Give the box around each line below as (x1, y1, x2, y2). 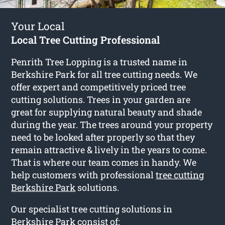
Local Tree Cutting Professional (11, 33, 160, 46)
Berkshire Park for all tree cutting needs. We (11, 68, 198, 80)
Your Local (11, 19, 65, 33)
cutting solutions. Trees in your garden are (11, 93, 191, 105)
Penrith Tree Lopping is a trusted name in (11, 55, 188, 68)
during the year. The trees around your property (11, 118, 213, 131)
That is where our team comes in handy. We (11, 156, 197, 168)
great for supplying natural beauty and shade (11, 105, 202, 118)
